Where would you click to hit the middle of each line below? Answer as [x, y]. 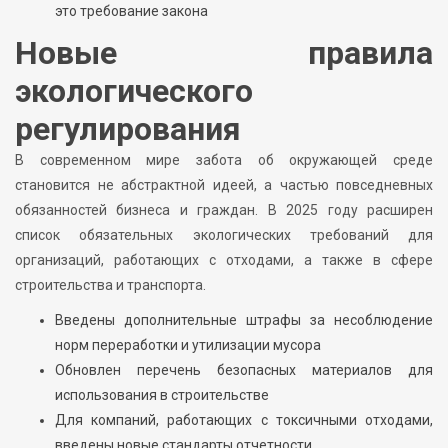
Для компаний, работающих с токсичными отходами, [244, 419]
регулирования [128, 128]
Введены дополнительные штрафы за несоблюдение [244, 319]
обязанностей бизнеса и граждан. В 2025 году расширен [224, 209]
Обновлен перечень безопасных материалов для [244, 369]
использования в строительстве [162, 394]
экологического [134, 90]
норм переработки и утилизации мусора [188, 344]
